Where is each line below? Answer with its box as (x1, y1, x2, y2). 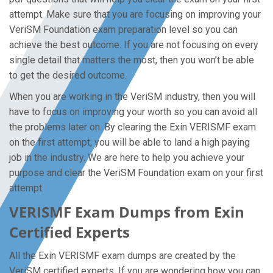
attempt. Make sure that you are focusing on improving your (9, 9, 261, 20)
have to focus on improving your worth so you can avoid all (9, 106, 257, 118)
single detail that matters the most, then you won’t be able (9, 54, 254, 66)
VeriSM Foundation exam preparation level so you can (9, 24, 238, 35)
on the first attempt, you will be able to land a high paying (9, 136, 250, 148)
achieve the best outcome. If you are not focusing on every (9, 39, 258, 51)
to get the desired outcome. (9, 69, 127, 81)
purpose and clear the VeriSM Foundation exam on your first (9, 167, 263, 179)
